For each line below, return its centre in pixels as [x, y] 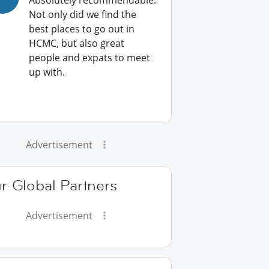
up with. [47, 72]
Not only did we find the [83, 14]
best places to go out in [82, 29]
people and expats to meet [90, 58]
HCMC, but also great [77, 43]
